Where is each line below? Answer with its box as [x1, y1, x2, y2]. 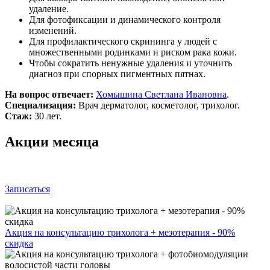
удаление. [29, 3, 69, 14]
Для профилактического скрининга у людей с [29, 36, 217, 46]
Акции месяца [5, 133, 99, 149]
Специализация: [5, 99, 76, 110]
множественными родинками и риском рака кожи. [29, 46, 237, 57]
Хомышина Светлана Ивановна [96, 89, 227, 99]
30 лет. [32, 110, 61, 121]
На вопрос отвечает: [5, 89, 96, 99]
